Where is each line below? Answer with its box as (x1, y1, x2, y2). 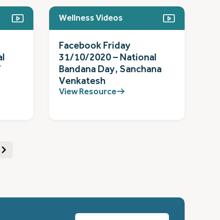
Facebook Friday (59, 39, 131, 51)
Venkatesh (59, 75, 106, 86)
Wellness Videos (59, 13, 123, 23)
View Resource (59, 86, 116, 96)
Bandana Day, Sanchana (59, 63, 162, 75)
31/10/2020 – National (59, 51, 157, 63)
